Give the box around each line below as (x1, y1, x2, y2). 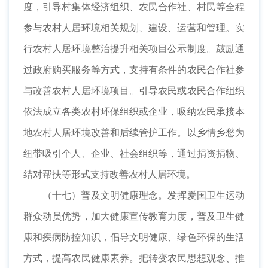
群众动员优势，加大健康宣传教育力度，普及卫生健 (23, 210, 245, 223)
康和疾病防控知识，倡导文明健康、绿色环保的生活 (23, 231, 245, 243)
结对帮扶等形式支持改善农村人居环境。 (23, 168, 196, 181)
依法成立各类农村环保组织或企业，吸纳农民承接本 (23, 105, 245, 118)
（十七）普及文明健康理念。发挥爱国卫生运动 (42, 189, 245, 202)
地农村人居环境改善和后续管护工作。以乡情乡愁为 (23, 126, 245, 139)
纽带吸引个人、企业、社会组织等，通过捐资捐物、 (23, 147, 245, 160)
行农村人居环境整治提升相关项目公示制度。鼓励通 (23, 42, 245, 55)
